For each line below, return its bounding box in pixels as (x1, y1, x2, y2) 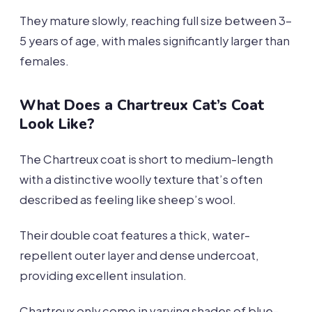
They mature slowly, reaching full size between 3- (19, 13, 292, 29)
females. (19, 54, 69, 69)
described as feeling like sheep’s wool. (19, 192, 236, 208)
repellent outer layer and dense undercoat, (19, 248, 259, 263)
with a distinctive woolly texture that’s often (19, 172, 263, 187)
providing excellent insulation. (19, 268, 187, 283)
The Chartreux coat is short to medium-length (19, 152, 273, 167)
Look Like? (19, 114, 95, 134)
